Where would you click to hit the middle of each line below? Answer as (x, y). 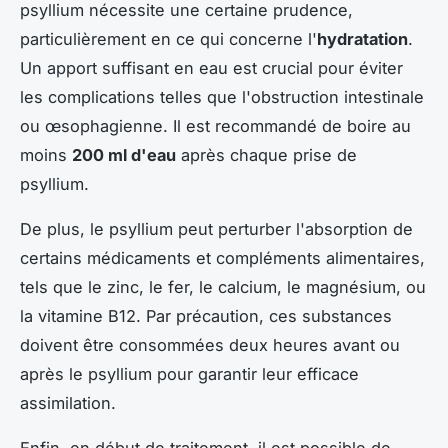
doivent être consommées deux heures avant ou (210, 344)
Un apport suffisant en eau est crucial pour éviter (211, 67)
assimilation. (68, 402)
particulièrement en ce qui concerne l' (168, 38)
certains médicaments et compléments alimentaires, (222, 257)
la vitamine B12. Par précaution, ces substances (206, 315)
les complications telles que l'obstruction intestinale (222, 96)
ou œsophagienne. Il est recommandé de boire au (215, 125)
